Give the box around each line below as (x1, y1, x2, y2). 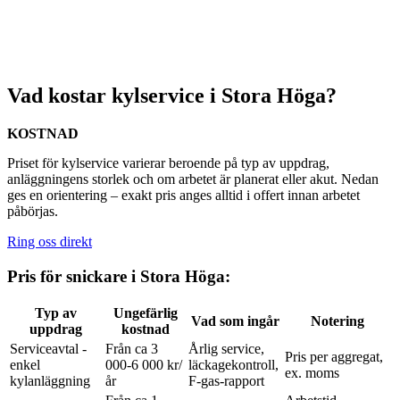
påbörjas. (7, 203, 58, 219)
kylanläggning (10, 373, 90, 389)
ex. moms (285, 365, 339, 381)
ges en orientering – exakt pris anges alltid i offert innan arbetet (7, 187, 360, 203)
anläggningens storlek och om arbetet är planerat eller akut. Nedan (7, 171, 379, 187)
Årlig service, (188, 341, 264, 357)
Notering (311, 313, 364, 329)
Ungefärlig (112, 305, 178, 321)
